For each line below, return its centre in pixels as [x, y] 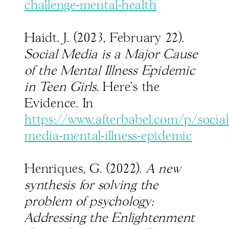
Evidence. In [59, 104]
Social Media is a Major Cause [111, 55]
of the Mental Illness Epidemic [110, 71]
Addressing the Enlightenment [110, 219]
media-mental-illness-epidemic [108, 137]
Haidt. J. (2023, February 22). [105, 39]
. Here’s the [128, 88]
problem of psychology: [89, 202]
